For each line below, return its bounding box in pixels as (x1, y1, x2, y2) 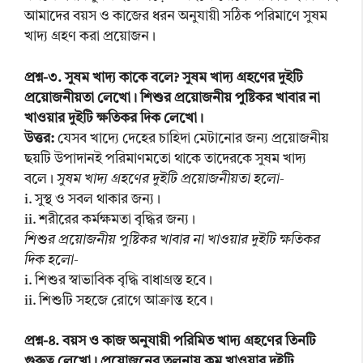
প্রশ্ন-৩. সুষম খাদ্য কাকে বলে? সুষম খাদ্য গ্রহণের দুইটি (24, 70, 303, 85)
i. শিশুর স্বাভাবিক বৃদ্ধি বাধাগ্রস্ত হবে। (24, 273, 212, 288)
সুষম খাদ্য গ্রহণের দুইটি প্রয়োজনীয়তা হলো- (57, 172, 284, 186)
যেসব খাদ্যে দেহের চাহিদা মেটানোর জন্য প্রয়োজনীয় (54, 131, 329, 146)
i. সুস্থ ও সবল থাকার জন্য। (24, 192, 160, 207)
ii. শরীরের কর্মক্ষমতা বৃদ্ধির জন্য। (24, 212, 195, 227)
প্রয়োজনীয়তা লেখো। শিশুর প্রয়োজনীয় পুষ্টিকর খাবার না (24, 91, 320, 105)
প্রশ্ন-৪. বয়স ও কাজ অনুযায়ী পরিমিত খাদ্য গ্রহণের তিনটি (24, 335, 316, 349)
